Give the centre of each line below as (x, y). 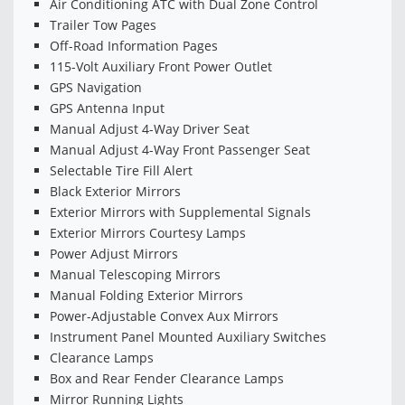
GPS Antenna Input (107, 108)
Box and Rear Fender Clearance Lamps (167, 379)
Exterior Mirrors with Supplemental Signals (180, 212)
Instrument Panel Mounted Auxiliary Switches (188, 337)
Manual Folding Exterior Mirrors (146, 296)
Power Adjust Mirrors (114, 254)
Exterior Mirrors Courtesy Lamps (148, 233)
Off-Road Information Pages (134, 46)
